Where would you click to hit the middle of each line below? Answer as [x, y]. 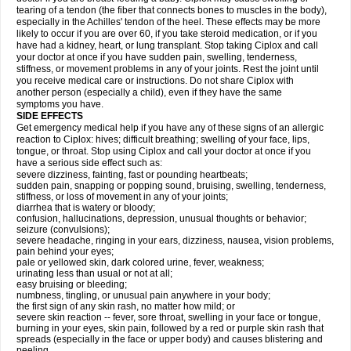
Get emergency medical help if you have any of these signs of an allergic [170, 128]
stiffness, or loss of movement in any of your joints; [122, 197]
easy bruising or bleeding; [72, 284]
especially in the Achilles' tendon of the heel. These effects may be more [168, 22]
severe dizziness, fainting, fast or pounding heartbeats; [132, 175]
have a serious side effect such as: [89, 163]
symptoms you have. [60, 104]
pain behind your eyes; [65, 251]
